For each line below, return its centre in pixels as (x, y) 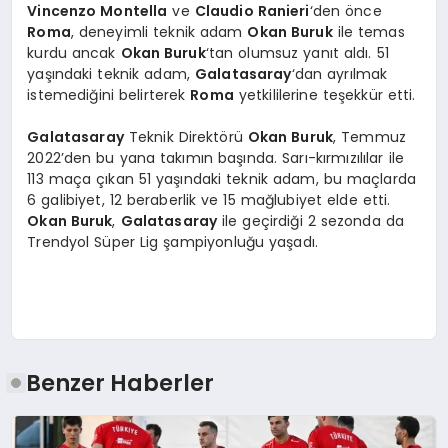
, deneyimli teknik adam (159, 32)
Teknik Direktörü (185, 137)
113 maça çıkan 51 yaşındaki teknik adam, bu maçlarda (222, 179)
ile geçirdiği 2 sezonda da (310, 221)
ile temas (368, 32)
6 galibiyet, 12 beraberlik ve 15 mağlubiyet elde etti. (209, 200)
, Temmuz (370, 137)
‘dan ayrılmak (339, 74)
